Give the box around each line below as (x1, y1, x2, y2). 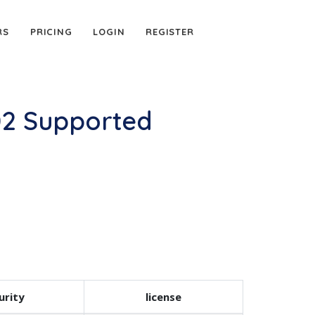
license (146, 290, 181, 304)
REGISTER (146, 26, 194, 37)
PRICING (30, 26, 72, 37)
